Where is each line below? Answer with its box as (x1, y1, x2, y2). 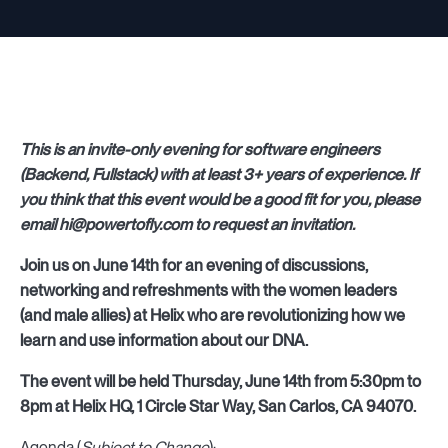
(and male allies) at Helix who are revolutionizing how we (20, 306, 405, 325)
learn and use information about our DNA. (20, 331, 308, 350)
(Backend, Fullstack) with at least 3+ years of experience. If (20, 165, 418, 184)
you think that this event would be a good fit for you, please (20, 190, 420, 209)
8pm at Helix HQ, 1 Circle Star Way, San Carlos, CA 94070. (20, 397, 416, 416)
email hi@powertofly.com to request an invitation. (20, 215, 355, 234)
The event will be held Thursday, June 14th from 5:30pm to (20, 372, 421, 391)
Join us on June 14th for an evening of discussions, (20, 256, 368, 275)
